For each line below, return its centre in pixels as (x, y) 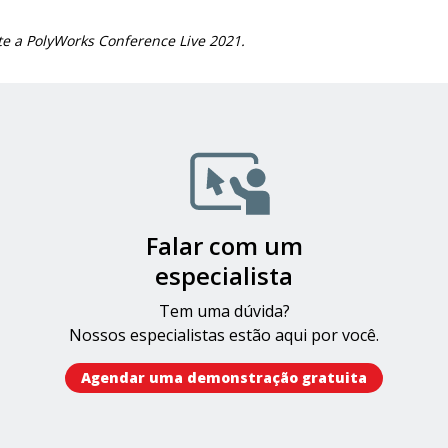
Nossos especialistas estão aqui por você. (224, 334)
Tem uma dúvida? (224, 310)
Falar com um (224, 245)
